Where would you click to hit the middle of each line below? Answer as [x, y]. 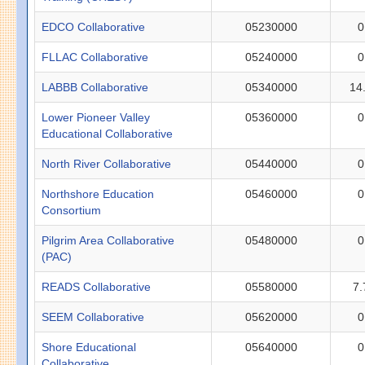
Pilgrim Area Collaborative [108, 240]
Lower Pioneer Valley [96, 117]
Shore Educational [89, 347]
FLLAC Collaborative [95, 57]
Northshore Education [98, 193]
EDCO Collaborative [94, 26]
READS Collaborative [97, 286]
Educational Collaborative [108, 133]
